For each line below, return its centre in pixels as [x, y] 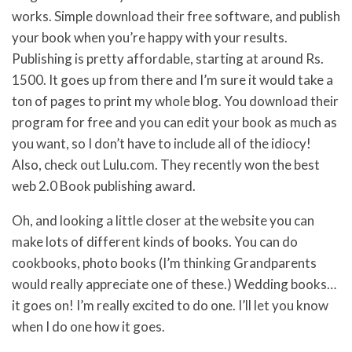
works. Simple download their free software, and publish [176, 16]
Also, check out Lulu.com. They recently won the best [166, 164]
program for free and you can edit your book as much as [174, 122]
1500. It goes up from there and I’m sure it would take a [172, 79]
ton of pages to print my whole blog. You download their [175, 101]
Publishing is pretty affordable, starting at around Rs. [168, 58]
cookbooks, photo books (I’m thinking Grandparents [164, 262]
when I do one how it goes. [88, 326]
